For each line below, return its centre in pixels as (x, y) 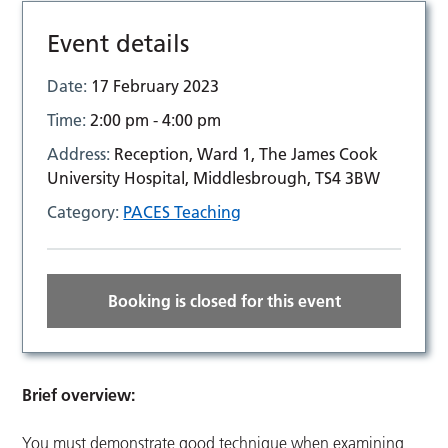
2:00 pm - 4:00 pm (156, 120)
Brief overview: (79, 395)
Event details (118, 44)
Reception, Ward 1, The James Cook (246, 154)
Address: (81, 154)
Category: (85, 212)
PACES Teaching (182, 212)
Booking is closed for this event (224, 301)
